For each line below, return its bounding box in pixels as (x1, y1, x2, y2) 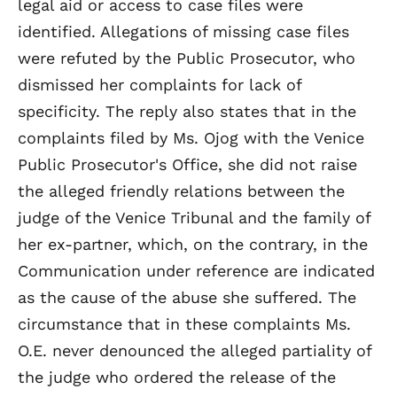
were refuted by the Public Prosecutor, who (18, 48, 355, 67)
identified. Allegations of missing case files (18, 21, 349, 41)
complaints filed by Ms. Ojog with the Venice (18, 128, 364, 147)
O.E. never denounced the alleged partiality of (18, 340, 371, 360)
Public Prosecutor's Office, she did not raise (18, 154, 357, 174)
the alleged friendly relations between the (18, 181, 345, 200)
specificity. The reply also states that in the (18, 101, 356, 121)
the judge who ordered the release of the (18, 367, 336, 386)
